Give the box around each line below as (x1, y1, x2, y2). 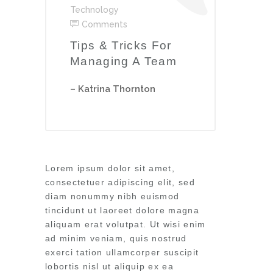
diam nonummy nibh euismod (45, 191, 180, 201)
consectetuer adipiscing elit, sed (45, 177, 195, 187)
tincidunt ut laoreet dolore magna (45, 205, 199, 215)
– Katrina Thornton (70, 83, 155, 94)
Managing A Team (70, 55, 177, 68)
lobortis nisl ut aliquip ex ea (45, 261, 174, 271)
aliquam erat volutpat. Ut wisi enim (45, 219, 206, 229)
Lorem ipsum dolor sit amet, (45, 163, 175, 173)
